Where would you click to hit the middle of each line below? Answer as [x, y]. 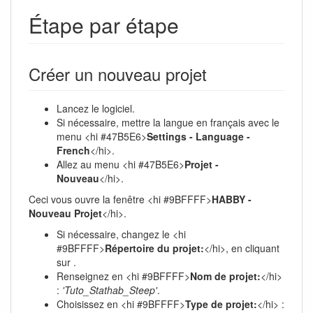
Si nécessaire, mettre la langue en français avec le [168, 122]
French [73, 150]
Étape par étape [104, 24]
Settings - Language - [198, 136]
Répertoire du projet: [154, 248]
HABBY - [232, 199]
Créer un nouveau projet [118, 73]
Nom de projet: [225, 276]
